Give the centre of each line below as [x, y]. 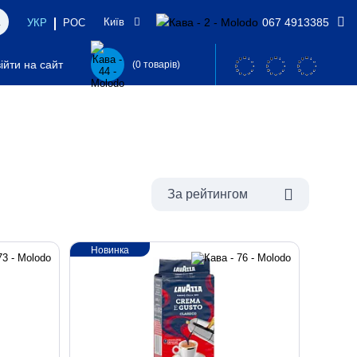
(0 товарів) [156, 65]
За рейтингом [208, 194]
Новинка [110, 250]
